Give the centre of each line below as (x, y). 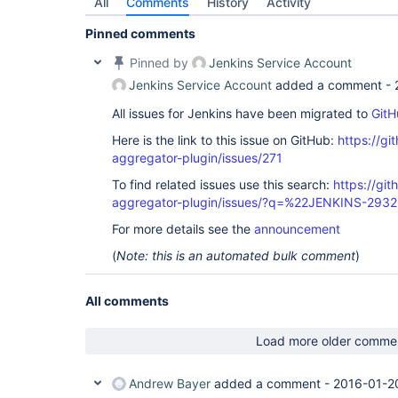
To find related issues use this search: (223, 184)
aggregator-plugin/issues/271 (197, 158)
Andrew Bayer (170, 383)
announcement (297, 229)
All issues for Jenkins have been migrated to (242, 113)
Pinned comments (140, 33)
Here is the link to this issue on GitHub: (225, 140)
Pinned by (159, 63)
